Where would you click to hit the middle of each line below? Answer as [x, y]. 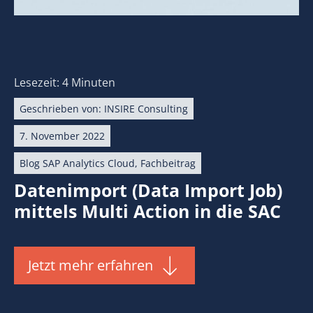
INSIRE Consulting [146, 108]
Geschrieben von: [62, 108]
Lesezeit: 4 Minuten [65, 82]
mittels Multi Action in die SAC [147, 211]
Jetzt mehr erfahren [90, 265]
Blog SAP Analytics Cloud [77, 163]
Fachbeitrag [168, 163]
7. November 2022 [62, 136]
